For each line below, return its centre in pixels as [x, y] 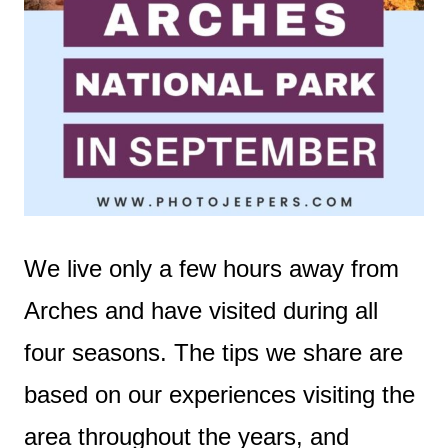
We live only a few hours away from [211, 268]
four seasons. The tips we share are [213, 352]
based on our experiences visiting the [219, 394]
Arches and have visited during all [201, 310]
